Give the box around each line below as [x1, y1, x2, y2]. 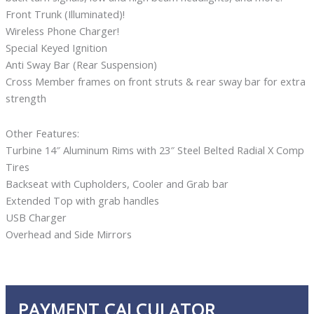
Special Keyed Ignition [5, 41, 107, 55]
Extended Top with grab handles [5, 193, 159, 207]
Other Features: [5, 125, 79, 140]
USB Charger [5, 210, 67, 224]
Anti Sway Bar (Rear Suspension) [5, 57, 157, 72]
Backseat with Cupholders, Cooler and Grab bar [5, 176, 228, 191]
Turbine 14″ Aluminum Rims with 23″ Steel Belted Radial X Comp [5, 142, 304, 157]
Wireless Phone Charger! [5, 24, 119, 39]
